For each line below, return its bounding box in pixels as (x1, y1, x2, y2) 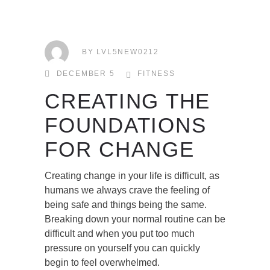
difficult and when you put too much (45, 228, 195, 239)
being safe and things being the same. (45, 199, 207, 210)
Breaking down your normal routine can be (45, 214, 225, 225)
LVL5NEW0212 (96, 48, 160, 57)
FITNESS (137, 69, 175, 78)
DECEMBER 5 (56, 69, 115, 78)
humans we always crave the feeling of (45, 185, 210, 196)
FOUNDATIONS (45, 113, 207, 137)
